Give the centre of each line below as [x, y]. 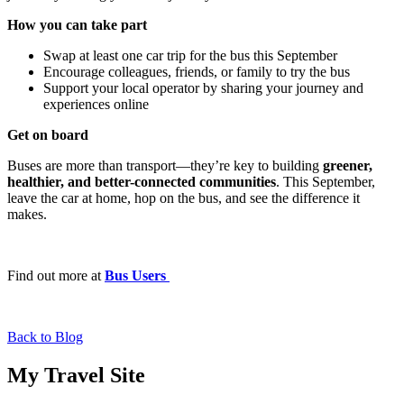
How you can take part [77, 24]
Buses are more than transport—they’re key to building [165, 165]
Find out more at [56, 275]
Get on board [48, 134]
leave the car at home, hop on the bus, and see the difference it [184, 197]
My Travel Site [76, 375]
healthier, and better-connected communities [142, 181]
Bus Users [137, 275]
